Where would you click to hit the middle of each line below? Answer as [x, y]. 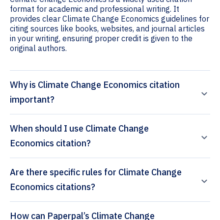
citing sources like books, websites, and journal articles [107, 29]
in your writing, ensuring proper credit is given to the [101, 39]
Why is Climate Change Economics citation [95, 85]
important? [32, 100]
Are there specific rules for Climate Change [96, 172]
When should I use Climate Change [79, 129]
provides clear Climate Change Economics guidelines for [110, 19]
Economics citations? [53, 187]
